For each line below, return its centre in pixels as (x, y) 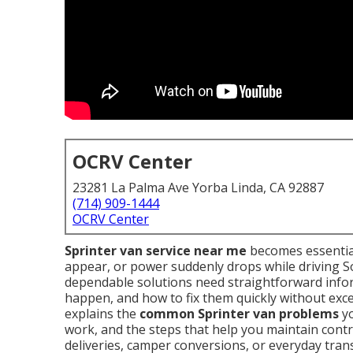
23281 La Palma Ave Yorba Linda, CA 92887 (198, 188)
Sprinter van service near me (156, 251)
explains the (102, 314)
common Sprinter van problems (239, 314)
